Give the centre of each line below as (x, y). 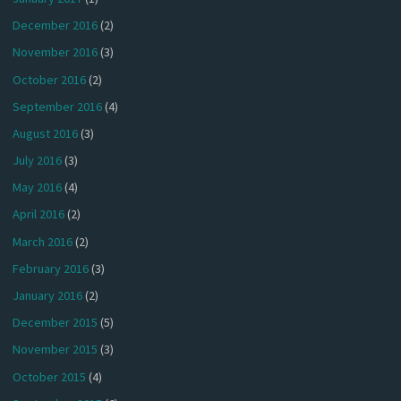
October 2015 (50, 376)
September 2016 (58, 106)
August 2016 (46, 133)
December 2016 (55, 26)
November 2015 (55, 350)
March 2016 (43, 241)
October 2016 (50, 79)
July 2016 (38, 161)
